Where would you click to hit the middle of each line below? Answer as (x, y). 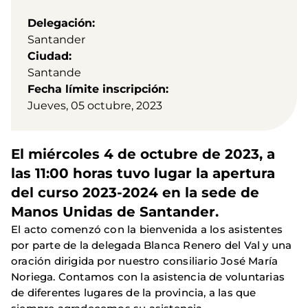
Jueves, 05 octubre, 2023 (95, 106)
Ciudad (48, 56)
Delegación (60, 23)
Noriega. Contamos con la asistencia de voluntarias (148, 277)
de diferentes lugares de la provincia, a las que (134, 293)
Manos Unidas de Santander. (115, 212)
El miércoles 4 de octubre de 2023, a (143, 154)
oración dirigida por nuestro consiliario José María (145, 261)
